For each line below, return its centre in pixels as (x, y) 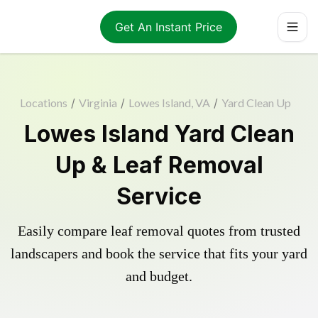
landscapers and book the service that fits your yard (159, 253)
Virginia (98, 103)
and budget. (159, 276)
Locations (44, 103)
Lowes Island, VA (169, 103)
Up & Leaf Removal (159, 165)
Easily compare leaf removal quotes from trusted (159, 231)
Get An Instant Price (168, 27)
